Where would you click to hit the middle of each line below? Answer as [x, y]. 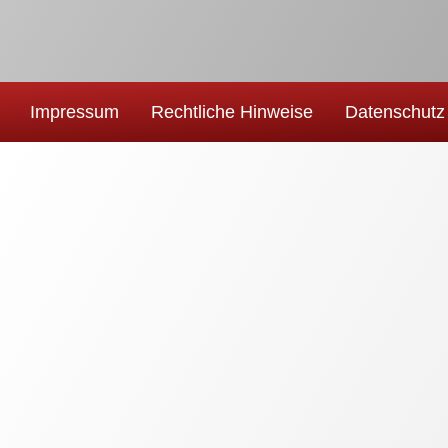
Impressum [74, 112]
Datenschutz [395, 112]
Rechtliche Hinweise [232, 112]
